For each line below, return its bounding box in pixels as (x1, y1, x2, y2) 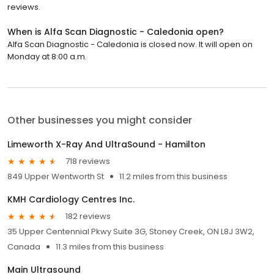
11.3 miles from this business (56, 240, 164, 253)
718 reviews (65, 155, 110, 168)
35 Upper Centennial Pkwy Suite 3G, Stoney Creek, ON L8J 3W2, (7, 225, 254, 237)
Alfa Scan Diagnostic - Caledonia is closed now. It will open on (7, 38, 253, 50)
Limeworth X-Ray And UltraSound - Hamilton (7, 138, 206, 150)
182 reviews (65, 210, 111, 223)
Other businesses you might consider (7, 113, 192, 127)
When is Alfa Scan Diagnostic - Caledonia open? (7, 25, 224, 38)
